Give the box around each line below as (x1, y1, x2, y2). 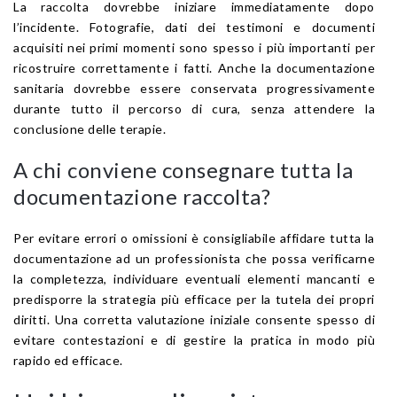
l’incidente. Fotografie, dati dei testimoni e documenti (13, 19, 375, 35)
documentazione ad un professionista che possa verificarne (13, 250, 375, 266)
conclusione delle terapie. (13, 121, 166, 136)
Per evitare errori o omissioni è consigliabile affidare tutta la (13, 230, 375, 245)
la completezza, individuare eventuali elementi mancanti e (13, 270, 375, 286)
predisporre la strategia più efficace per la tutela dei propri (13, 291, 375, 307)
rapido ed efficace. (13, 352, 123, 368)
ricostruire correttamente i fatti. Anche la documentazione (13, 59, 375, 75)
